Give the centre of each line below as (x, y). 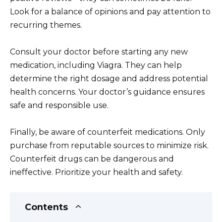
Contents (46, 207)
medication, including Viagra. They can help (96, 65)
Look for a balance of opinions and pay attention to (110, 11)
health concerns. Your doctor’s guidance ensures (107, 92)
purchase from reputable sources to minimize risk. (109, 146)
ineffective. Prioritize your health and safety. (96, 172)
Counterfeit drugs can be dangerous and (92, 159)
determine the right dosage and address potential (109, 78)
